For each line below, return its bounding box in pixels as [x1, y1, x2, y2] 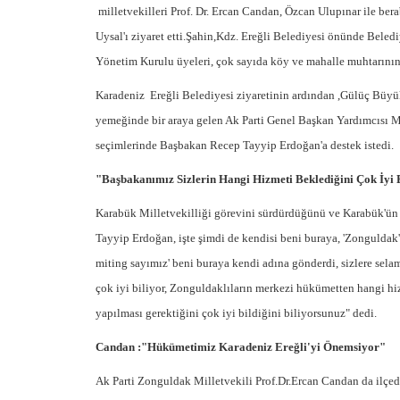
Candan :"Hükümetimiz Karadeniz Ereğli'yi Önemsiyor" [96, 340, 386, 354]
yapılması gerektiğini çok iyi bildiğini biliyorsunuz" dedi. [96, 306, 377, 320]
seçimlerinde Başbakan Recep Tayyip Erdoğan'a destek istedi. [96, 138, 394, 152]
